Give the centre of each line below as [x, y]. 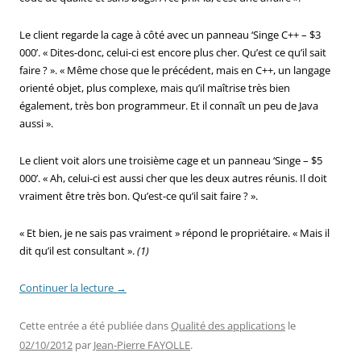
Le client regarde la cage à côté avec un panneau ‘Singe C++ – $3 [170, 34]
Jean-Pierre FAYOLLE [142, 344]
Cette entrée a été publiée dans [95, 325]
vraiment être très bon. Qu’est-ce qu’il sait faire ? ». [139, 195]
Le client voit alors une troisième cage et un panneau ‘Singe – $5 [171, 160]
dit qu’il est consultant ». [78, 250]
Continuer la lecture [68, 287]
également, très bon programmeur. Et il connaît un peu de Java [169, 105]
